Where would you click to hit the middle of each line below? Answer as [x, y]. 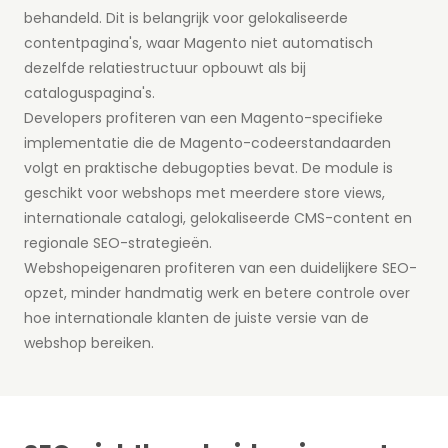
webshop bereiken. [89, 343]
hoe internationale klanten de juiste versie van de [196, 318]
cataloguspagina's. [89, 93]
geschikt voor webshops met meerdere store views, [204, 193]
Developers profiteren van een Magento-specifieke [203, 118]
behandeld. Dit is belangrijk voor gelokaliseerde [186, 18]
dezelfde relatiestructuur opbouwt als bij [165, 68]
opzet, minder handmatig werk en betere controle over [217, 293]
